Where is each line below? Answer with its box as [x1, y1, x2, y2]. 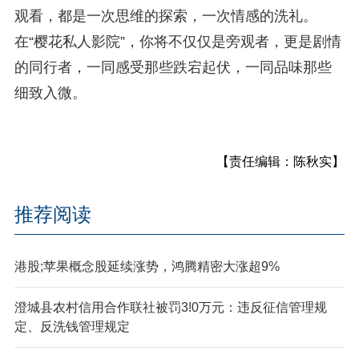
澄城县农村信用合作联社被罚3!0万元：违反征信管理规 [14, 300, 327, 314]
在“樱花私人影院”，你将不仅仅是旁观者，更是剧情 [14, 33, 341, 50]
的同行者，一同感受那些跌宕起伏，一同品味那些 [14, 58, 332, 75]
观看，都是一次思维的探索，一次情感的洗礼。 [14, 7, 317, 24]
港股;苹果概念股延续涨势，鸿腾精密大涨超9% [14, 259, 280, 273]
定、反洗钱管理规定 [14, 319, 130, 333]
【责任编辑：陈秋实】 [216, 154, 345, 168]
